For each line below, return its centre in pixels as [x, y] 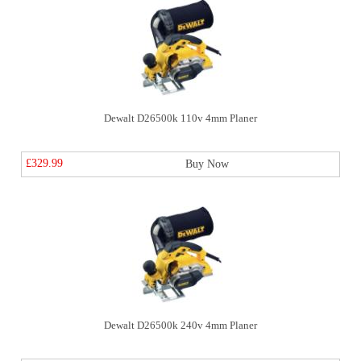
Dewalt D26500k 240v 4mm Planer [180, 325]
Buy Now [207, 164]
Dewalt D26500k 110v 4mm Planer [180, 118]
